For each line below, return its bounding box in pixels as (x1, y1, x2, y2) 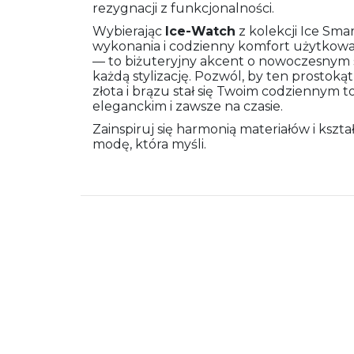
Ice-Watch (165, 24, 235, 40)
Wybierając (92, 24, 165, 40)
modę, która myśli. (92, 137, 206, 153)
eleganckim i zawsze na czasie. (92, 99, 283, 115)
